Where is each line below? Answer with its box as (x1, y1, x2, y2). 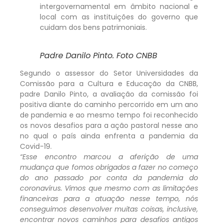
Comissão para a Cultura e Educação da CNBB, (20, 78, 198, 89)
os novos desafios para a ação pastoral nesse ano (20, 120, 198, 130)
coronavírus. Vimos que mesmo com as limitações (20, 183, 198, 193)
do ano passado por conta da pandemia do (20, 172, 198, 183)
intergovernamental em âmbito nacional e (40, 1, 198, 11)
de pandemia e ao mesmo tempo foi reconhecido (20, 110, 198, 120)
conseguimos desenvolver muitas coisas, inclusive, (20, 204, 198, 214)
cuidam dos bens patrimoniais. (40, 22, 147, 32)
